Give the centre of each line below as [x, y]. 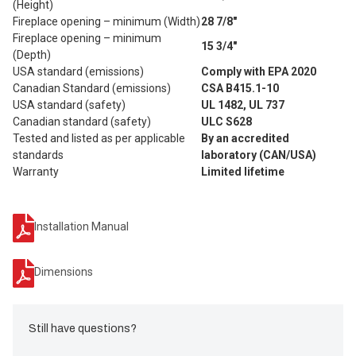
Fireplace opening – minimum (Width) [106, 21]
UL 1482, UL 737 [243, 104]
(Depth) [32, 54]
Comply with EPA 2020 [259, 71]
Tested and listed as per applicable [99, 138]
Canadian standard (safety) [82, 121]
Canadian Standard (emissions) [92, 88]
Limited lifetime [243, 171]
